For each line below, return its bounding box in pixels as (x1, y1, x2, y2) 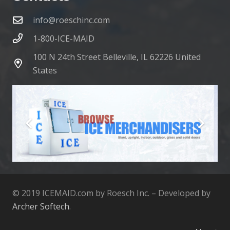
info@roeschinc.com (32, 14, 110, 26)
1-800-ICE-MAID (32, 32, 94, 44)
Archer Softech (12, 201, 69, 213)
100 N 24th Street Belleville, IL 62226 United (32, 51, 201, 63)
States (32, 64, 57, 76)
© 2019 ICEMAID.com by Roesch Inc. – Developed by (12, 187, 210, 199)
